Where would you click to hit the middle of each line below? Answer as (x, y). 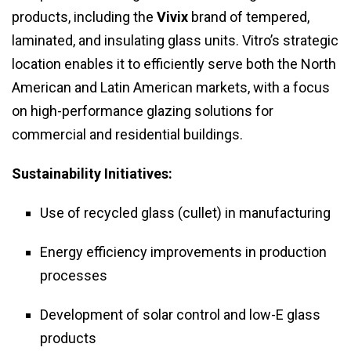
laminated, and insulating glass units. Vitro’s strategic (175, 41)
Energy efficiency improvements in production (183, 252)
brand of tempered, (249, 17)
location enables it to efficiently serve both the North (174, 64)
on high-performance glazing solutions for (143, 111)
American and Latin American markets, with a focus (171, 88)
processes (74, 276)
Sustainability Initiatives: (92, 174)
